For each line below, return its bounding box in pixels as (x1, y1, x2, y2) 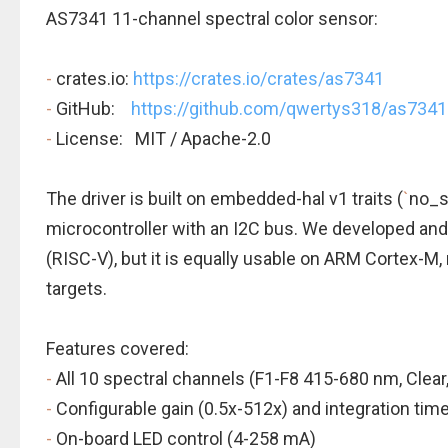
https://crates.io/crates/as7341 (133, 68, 384, 89)
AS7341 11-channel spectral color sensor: (46, 8, 378, 29)
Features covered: (46, 338, 189, 359)
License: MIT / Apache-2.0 (56, 128, 271, 149)
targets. (46, 278, 107, 299)
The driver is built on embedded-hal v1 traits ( (46, 188, 403, 209)
